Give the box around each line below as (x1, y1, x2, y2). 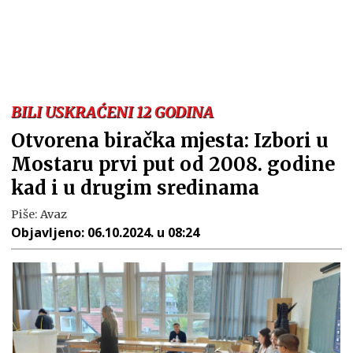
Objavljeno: (11, 224, 87, 241)
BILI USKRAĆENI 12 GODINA (11, 102, 214, 121)
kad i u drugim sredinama (11, 176, 259, 200)
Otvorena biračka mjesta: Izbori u (11, 128, 329, 153)
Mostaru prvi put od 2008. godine (11, 152, 335, 176)
